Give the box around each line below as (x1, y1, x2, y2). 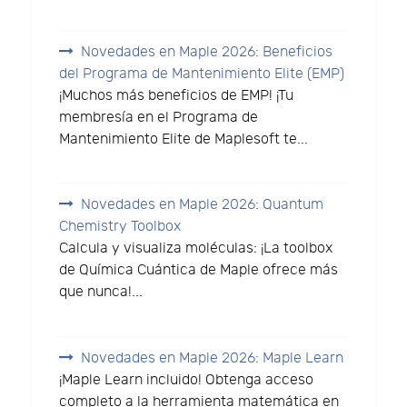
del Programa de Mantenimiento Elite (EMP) (59, 65, 345, 83)
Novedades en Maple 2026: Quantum (81, 196, 324, 214)
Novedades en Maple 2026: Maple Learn (81, 350, 344, 368)
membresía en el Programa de (59, 108, 259, 126)
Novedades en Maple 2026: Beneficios (81, 43, 333, 61)
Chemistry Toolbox (59, 218, 182, 236)
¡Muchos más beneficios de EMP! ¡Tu (59, 86, 294, 104)
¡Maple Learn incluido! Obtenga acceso (59, 372, 314, 390)
